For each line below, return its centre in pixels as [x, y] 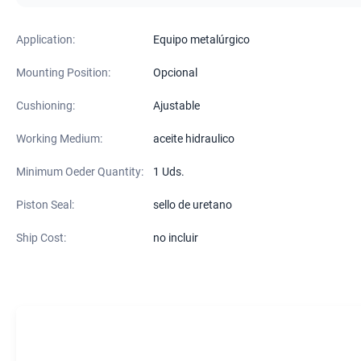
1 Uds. [169, 172]
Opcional [175, 73]
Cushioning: [46, 106]
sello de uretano [193, 205]
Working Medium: [59, 139]
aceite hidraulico [194, 139]
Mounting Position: [63, 73]
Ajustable [176, 106]
